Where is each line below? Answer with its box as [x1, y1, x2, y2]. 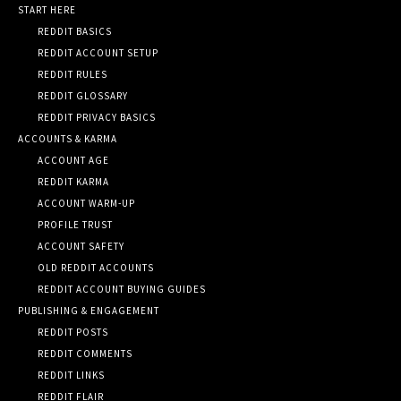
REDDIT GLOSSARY [38, 89, 128, 102]
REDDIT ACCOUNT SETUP [38, 46, 158, 59]
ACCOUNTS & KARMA [18, 132, 117, 145]
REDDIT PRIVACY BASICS [38, 110, 156, 124]
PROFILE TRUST [38, 218, 113, 231]
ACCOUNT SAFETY [38, 239, 124, 252]
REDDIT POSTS [38, 325, 108, 338]
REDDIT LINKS [38, 368, 105, 381]
